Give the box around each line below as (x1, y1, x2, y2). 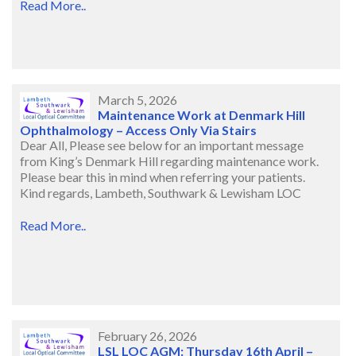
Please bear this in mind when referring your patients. (20, 169, 305, 185)
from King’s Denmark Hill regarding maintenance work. (20, 153, 319, 169)
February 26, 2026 (98, 328, 198, 344)
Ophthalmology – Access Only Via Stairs (20, 122, 257, 138)
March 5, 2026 (98, 92, 178, 108)
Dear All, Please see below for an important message (20, 137, 304, 153)
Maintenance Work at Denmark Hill (98, 107, 306, 123)
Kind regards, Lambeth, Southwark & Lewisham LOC (20, 185, 301, 201)
